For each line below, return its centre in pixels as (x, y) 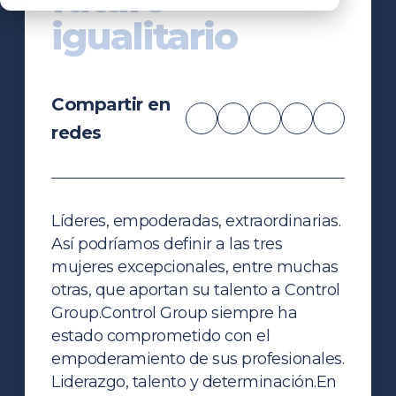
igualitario (145, 36)
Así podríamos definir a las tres (167, 244)
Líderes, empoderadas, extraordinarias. (196, 221)
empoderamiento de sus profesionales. (198, 358)
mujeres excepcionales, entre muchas (195, 267)
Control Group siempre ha (199, 312)
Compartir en (111, 104)
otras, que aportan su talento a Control (196, 289)
